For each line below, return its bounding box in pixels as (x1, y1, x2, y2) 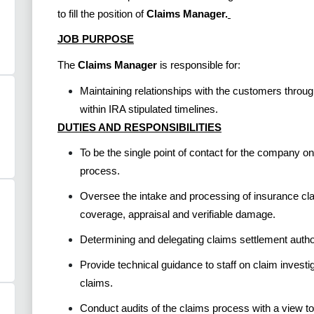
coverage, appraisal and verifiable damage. (80, 208, 275, 221)
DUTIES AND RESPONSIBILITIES (57, 121, 221, 133)
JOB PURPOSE (57, 33, 134, 46)
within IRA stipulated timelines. (80, 102, 218, 115)
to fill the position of (57, 7, 146, 20)
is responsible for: (157, 58, 240, 71)
